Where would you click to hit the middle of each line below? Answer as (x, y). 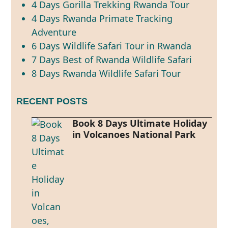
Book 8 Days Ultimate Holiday (140, 123)
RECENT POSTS (52, 101)
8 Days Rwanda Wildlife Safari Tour (106, 73)
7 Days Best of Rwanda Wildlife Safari (112, 59)
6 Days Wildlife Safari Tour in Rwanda (112, 46)
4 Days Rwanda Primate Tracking (102, 18)
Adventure (54, 32)
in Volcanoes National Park (134, 134)
